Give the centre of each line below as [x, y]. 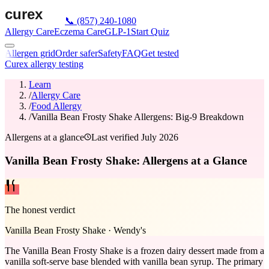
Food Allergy [56, 106]
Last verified [116, 137]
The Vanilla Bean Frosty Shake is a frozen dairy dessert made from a [134, 251]
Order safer [77, 53]
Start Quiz [150, 32]
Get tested [160, 53]
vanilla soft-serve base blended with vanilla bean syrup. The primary [134, 262]
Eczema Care [79, 32]
